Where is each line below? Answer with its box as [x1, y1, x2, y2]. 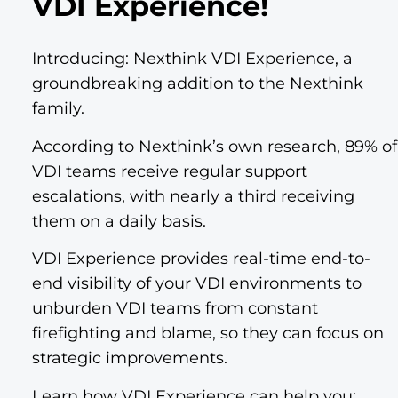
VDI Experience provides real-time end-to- [32, 249, 370, 269]
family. [32, 99, 84, 119]
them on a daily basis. [32, 211, 206, 231]
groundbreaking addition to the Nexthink [32, 74, 363, 94]
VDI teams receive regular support [32, 161, 307, 181]
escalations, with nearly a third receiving [32, 186, 354, 206]
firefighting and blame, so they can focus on [32, 323, 384, 344]
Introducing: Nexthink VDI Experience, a [32, 49, 353, 69]
